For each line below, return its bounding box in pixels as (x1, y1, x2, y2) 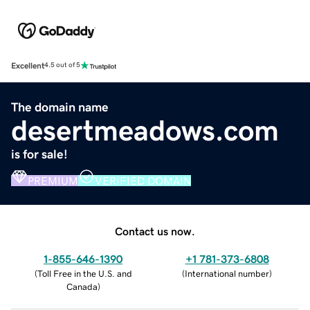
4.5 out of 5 (44, 62, 80, 69)
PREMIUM (28, 174, 78, 186)
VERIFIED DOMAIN (95, 174, 191, 186)
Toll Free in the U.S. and (37, 268, 132, 278)
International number (185, 268, 269, 278)
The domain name (11, 100, 109, 113)
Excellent (11, 61, 44, 70)
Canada (66, 282, 98, 291)
